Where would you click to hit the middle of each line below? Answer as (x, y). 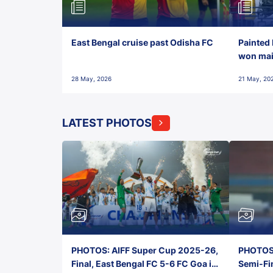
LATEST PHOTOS (107, 122)
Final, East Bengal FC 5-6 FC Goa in (144, 263)
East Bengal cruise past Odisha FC (143, 42)
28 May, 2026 (91, 78)
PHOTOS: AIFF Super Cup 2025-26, (145, 250)
